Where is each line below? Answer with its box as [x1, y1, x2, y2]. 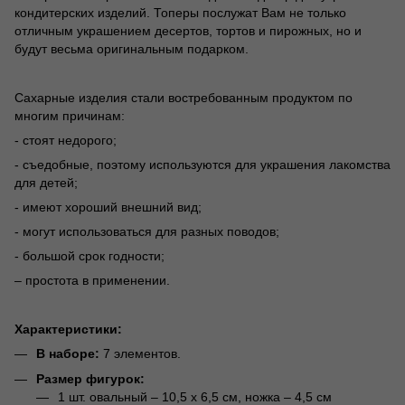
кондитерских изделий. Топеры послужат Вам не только [14, 5, 346, 20]
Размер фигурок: [36, 371, 145, 386]
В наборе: [36, 345, 99, 361]
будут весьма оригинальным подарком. [14, 41, 249, 56]
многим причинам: [14, 108, 125, 123]
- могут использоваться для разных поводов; [14, 223, 279, 239]
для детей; [14, 174, 78, 190]
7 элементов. [99, 345, 181, 361]
